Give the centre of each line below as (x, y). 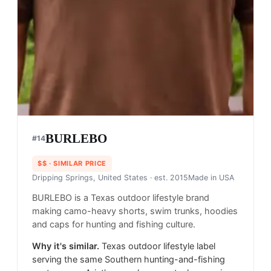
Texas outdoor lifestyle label (158, 247)
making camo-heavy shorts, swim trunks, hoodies (135, 211)
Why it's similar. (66, 247)
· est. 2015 (168, 178)
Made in (204, 178)
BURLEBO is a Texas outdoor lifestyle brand (121, 198)
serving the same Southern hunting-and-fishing (129, 260)
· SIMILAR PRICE (77, 164)
